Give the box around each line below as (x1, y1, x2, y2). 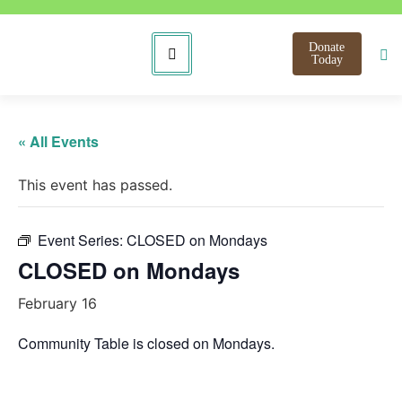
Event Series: (38, 230, 127, 250)
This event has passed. (18, 176, 172, 194)
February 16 (18, 294, 97, 312)
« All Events (18, 131, 99, 152)
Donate (309, 40, 345, 54)
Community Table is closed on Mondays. (18, 333, 275, 354)
